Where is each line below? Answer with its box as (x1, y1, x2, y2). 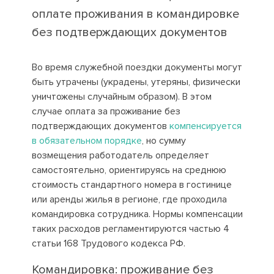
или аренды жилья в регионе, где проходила (31, 193, 227, 206)
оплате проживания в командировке (31, 7, 239, 21)
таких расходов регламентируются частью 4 (31, 223, 229, 235)
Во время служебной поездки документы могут (31, 61, 242, 73)
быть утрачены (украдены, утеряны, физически (31, 76, 240, 88)
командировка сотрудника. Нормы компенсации (31, 208, 243, 220)
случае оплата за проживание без (31, 105, 180, 117)
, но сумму (141, 135, 186, 147)
